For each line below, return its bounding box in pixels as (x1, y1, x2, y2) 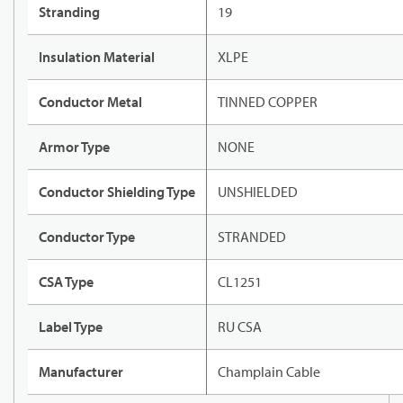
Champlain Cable (218, 363, 320, 381)
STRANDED (218, 228, 286, 246)
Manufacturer (39, 363, 123, 381)
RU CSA (218, 318, 262, 336)
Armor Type (39, 138, 110, 157)
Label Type (39, 318, 103, 336)
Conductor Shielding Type (39, 183, 195, 201)
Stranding (39, 3, 100, 22)
